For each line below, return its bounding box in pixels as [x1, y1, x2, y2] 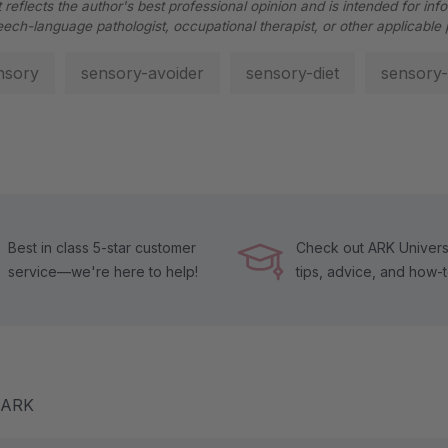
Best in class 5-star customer [8, 238, 196, 256]
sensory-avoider [81, 62, 204, 83]
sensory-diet [246, 62, 339, 83]
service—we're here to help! [8, 262, 198, 280]
